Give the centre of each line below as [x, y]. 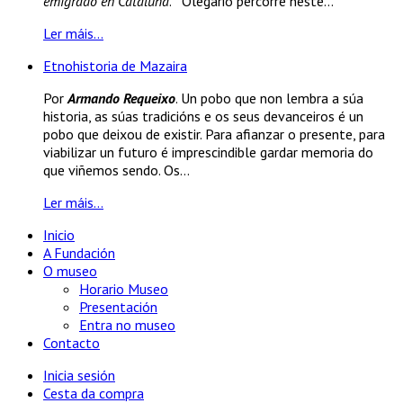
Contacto [72, 343]
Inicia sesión [79, 376]
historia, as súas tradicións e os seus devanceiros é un [203, 116]
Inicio [59, 235]
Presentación [118, 307]
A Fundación [79, 253]
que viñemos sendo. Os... [116, 170]
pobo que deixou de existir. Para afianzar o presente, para [214, 134]
